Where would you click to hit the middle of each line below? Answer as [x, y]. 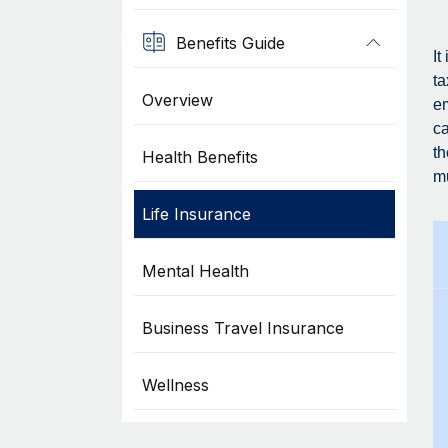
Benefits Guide [230, 42]
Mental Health [195, 271]
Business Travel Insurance [242, 328]
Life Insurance [196, 214]
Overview [177, 100]
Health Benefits [199, 157]
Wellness [175, 385]
